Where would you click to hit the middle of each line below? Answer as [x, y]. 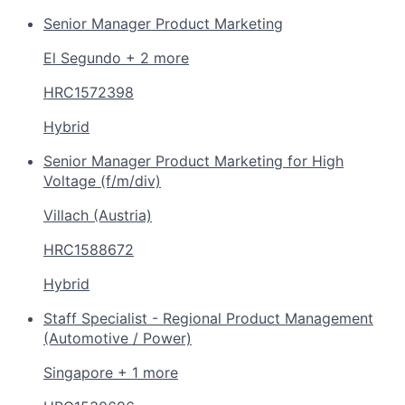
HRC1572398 [89, 92]
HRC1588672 [89, 249]
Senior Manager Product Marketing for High [193, 160]
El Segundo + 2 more [116, 57]
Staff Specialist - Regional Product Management [208, 318]
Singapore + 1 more [111, 372]
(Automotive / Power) [118, 338]
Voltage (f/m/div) [102, 180]
